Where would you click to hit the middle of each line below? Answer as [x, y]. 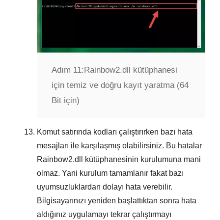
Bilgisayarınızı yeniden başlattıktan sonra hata [117, 201]
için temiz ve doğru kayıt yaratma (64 [120, 85]
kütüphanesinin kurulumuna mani [142, 160]
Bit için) [66, 101]
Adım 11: [68, 70]
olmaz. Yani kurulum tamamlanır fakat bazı [110, 173]
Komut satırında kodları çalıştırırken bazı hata [115, 132]
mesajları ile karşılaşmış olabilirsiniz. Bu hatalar [119, 146]
